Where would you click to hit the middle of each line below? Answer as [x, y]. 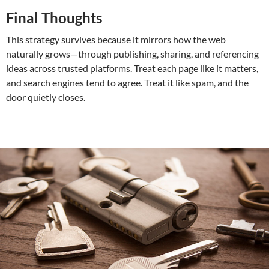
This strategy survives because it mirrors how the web [116, 40]
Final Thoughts [54, 18]
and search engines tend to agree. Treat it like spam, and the [127, 83]
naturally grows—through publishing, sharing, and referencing [132, 54]
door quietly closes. [46, 97]
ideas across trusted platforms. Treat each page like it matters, [132, 68]
